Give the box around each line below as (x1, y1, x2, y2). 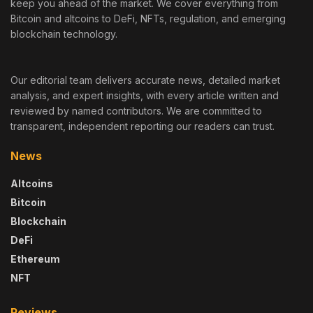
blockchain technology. (10, 28, 117, 41)
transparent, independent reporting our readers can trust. (10, 120, 275, 133)
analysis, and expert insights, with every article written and (10, 89, 279, 102)
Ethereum (10, 253, 60, 265)
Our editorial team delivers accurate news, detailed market (10, 74, 280, 87)
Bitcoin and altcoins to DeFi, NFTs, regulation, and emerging (10, 13, 286, 25)
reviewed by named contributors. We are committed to (10, 105, 262, 117)
